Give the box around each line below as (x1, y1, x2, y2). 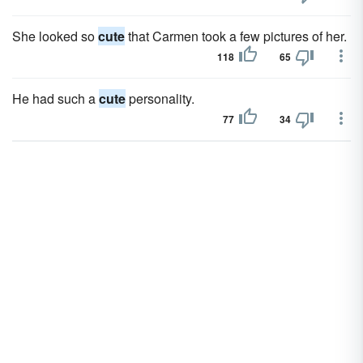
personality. (126, 89, 194, 108)
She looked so (12, 27, 98, 45)
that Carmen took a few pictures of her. (125, 27, 347, 45)
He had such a (12, 89, 99, 108)
